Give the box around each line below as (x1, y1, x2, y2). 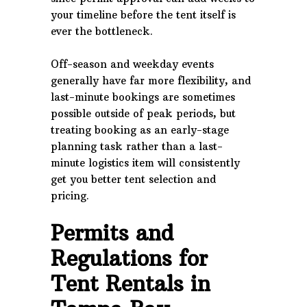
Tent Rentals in (51, 271, 210, 297)
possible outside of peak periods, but (51, 107, 236, 120)
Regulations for (51, 245, 208, 271)
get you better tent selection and (51, 173, 216, 186)
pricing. (51, 189, 89, 202)
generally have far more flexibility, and (51, 74, 251, 87)
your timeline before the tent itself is (51, 8, 236, 21)
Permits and (51, 220, 173, 246)
